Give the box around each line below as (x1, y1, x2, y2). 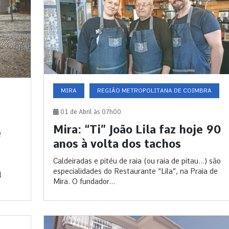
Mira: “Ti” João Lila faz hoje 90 (53, 123, 221, 136)
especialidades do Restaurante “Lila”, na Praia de (53, 167, 218, 176)
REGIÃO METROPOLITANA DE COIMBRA (97, 87, 212, 95)
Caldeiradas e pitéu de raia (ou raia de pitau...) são (53, 157, 221, 166)
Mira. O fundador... (53, 177, 115, 186)
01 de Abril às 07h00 (58, 108, 121, 116)
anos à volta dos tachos (53, 137, 181, 151)
